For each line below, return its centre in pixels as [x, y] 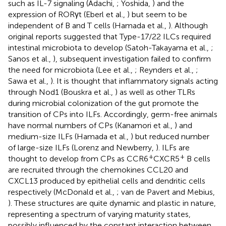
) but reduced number [170, 136]
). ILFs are [173, 147]
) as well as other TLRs [155, 92]
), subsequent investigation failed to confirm [132, 59]
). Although [188, 25]
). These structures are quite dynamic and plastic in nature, [112, 203]
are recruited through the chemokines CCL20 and [98, 169]
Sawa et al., [29, 81]
